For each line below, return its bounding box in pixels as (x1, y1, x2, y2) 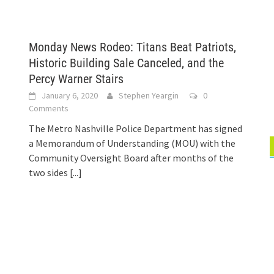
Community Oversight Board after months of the (29, 152, 234, 164)
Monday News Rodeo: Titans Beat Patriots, (29, 40, 237, 54)
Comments (29, 103, 69, 114)
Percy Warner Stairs (29, 72, 124, 86)
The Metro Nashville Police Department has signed (29, 122, 243, 135)
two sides (29, 166, 70, 179)
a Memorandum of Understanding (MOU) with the (29, 137, 236, 149)
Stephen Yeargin (119, 90, 179, 101)
